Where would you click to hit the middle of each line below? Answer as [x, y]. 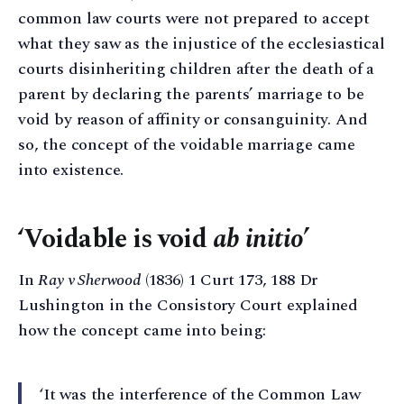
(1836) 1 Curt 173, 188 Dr [229, 280]
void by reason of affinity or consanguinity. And [193, 120]
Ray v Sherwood [89, 280]
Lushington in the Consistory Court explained [188, 305]
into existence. [71, 170]
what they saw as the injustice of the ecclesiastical [202, 44]
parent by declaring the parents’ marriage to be [191, 95]
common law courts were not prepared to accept [194, 19]
